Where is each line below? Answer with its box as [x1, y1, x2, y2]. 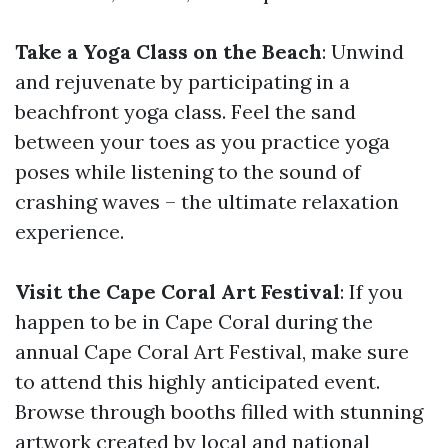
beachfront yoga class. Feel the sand [15, 99, 356, 124]
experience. [15, 219, 124, 244]
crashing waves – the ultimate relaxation [15, 189, 399, 214]
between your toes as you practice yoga [15, 129, 390, 154]
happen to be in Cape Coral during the [15, 309, 373, 334]
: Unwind [322, 39, 404, 64]
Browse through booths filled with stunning [15, 399, 423, 424]
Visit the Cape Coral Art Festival [15, 279, 340, 304]
